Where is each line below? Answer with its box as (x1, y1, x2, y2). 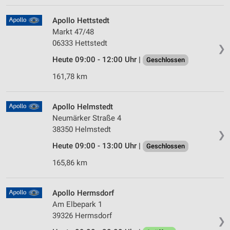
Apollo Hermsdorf (52, 188, 114, 198)
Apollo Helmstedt (52, 102, 113, 112)
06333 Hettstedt (52, 39, 107, 48)
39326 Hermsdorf (52, 211, 112, 221)
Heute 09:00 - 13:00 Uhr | (52, 141, 143, 151)
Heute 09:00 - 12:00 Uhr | (52, 55, 143, 65)
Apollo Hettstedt (52, 16, 109, 26)
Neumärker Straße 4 (52, 113, 121, 123)
